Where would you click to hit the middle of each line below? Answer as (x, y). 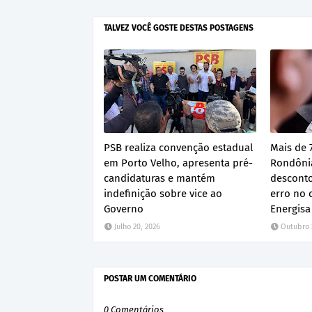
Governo (124, 209)
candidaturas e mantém (159, 178)
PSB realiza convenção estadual (178, 148)
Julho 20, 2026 (137, 227)
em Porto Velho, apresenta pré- (178, 163)
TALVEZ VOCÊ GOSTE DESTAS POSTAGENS (179, 28)
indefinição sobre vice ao (163, 194)
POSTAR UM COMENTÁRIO (150, 279)
